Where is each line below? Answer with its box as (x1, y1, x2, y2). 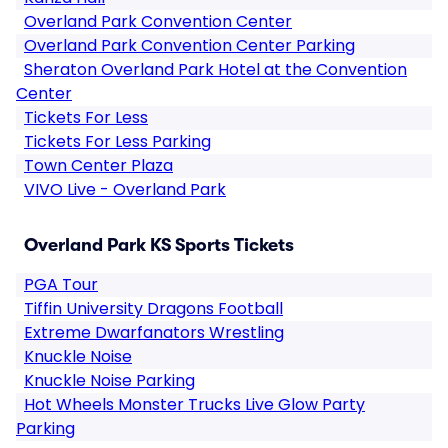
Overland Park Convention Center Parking (24, 34, 355, 57)
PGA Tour (24, 273, 98, 296)
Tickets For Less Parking (24, 130, 211, 153)
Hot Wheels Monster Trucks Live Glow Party (24, 393, 365, 416)
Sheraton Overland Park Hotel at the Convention (24, 58, 407, 81)
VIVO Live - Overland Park (24, 178, 226, 201)
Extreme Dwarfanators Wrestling (24, 321, 284, 344)
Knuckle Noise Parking (24, 369, 195, 392)
